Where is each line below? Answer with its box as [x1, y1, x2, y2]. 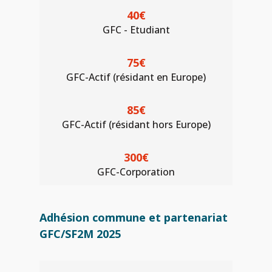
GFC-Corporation [97, 165, 175, 178]
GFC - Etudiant [102, 23, 170, 36]
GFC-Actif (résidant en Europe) [66, 70, 206, 84]
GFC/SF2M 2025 [39, 226, 121, 241]
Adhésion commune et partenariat [39, 210, 228, 225]
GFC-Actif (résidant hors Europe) [61, 118, 211, 131]
